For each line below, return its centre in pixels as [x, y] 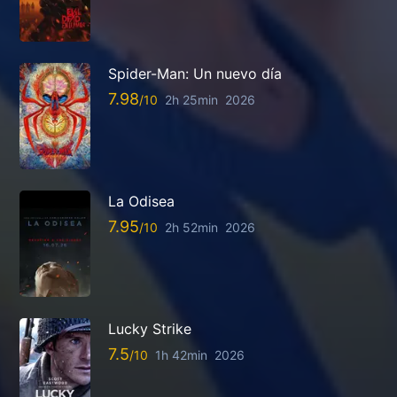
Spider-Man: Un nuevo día [195, 74]
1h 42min [181, 354]
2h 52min [191, 227]
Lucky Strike [150, 329]
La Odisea [141, 202]
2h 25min [191, 99]
